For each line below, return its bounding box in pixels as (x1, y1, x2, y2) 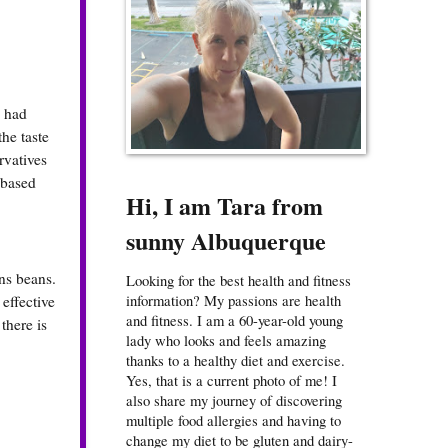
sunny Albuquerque (126, 223, 326, 259)
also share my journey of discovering (126, 390, 342, 411)
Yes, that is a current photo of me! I (126, 370, 337, 391)
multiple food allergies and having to (126, 410, 341, 431)
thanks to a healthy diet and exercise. (126, 350, 345, 371)
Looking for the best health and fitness (126, 270, 351, 291)
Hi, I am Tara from (126, 188, 323, 224)
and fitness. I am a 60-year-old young (126, 310, 343, 331)
